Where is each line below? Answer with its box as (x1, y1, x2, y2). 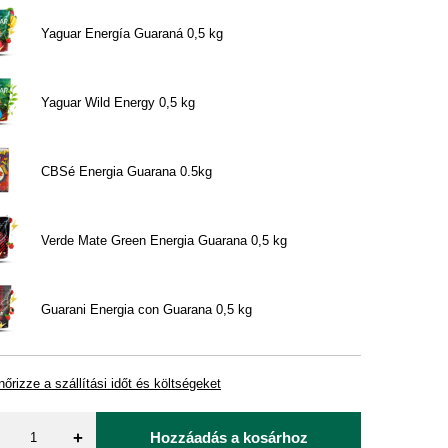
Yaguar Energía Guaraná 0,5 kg (41, 26, 224, 41)
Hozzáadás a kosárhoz (149, 428, 308, 446)
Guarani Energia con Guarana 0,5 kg (41, 302, 253, 317)
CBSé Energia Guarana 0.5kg (41, 164, 213, 179)
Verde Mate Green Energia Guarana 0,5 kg (41, 233, 288, 248)
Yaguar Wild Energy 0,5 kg (41, 95, 196, 110)
